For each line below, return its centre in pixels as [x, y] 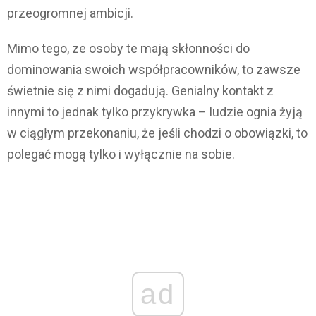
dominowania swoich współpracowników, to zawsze [154, 70]
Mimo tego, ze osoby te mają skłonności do [128, 49]
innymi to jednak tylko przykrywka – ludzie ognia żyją [155, 112]
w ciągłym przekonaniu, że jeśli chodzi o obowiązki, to [157, 133]
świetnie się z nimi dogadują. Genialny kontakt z [140, 91]
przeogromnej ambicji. [70, 13]
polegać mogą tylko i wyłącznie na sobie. [121, 154]
